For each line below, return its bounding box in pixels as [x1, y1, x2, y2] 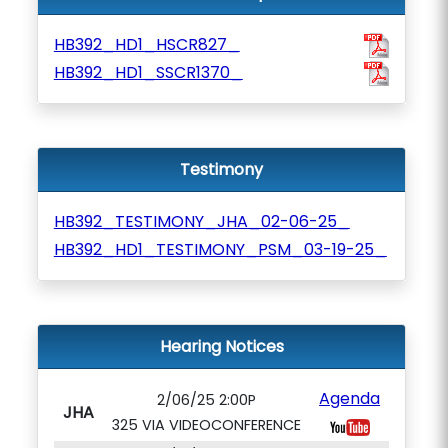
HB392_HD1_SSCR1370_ [53, 61, 243, 84]
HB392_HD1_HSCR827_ [53, 33, 240, 56]
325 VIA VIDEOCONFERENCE [111, 415, 301, 435]
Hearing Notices [159, 335, 284, 358]
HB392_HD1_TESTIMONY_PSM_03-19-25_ [53, 238, 387, 261]
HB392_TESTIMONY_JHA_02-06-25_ [53, 210, 350, 233]
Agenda [319, 387, 381, 410]
